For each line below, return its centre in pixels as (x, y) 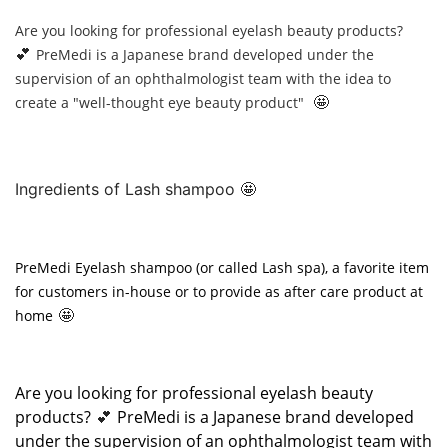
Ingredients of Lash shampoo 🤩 (138, 189)
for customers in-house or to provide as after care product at (219, 291)
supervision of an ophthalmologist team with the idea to (203, 79)
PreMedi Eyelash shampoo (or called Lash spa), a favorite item (222, 267)
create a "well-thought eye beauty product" (161, 103)
